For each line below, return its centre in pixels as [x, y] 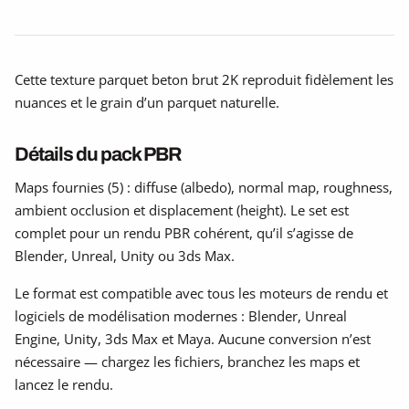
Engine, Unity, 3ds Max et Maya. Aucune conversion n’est [193, 338]
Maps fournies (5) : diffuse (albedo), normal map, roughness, [204, 187]
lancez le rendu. [64, 384]
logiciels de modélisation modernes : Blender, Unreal [181, 315]
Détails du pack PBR [98, 153]
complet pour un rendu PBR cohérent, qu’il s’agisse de [184, 232]
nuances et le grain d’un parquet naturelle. [147, 102]
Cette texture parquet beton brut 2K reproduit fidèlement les [204, 79]
